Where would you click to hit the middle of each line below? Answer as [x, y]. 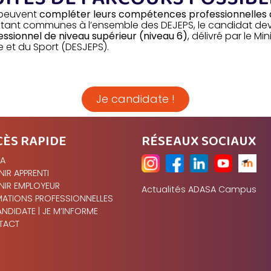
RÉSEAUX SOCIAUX [199, 142]
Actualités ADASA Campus [199, 190]
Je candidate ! [135, 99]
